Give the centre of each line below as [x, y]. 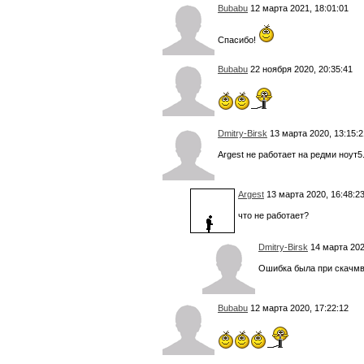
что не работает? [273, 216]
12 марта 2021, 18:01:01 [298, 9]
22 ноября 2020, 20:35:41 [300, 69]
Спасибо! [238, 40]
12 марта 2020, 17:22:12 [298, 308]
